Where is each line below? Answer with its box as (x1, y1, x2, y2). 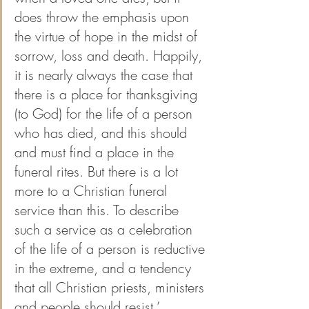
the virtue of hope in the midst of (14, 27, 201, 46)
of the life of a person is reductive (14, 239, 209, 259)
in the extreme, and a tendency (14, 259, 195, 278)
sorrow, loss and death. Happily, (14, 46, 206, 66)
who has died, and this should (14, 123, 191, 143)
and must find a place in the (14, 143, 178, 162)
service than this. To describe (14, 201, 183, 220)
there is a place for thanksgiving (14, 85, 201, 104)
